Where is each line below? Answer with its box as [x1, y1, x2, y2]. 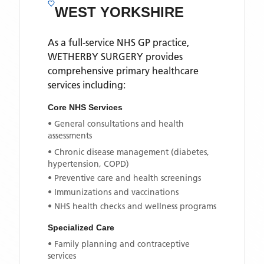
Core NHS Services [48, 103, 123, 112]
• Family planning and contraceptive [48, 239, 190, 249]
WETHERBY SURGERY [48, 51, 143, 62]
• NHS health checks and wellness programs [48, 201, 216, 212]
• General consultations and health [48, 118, 184, 129]
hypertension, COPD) [48, 159, 129, 169]
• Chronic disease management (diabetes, [48, 147, 209, 157]
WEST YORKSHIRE [55, 4, 184, 20]
